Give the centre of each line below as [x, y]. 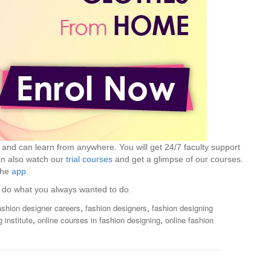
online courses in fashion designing [99, 220]
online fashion [189, 220]
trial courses [89, 159]
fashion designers [116, 208]
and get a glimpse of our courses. [178, 159]
